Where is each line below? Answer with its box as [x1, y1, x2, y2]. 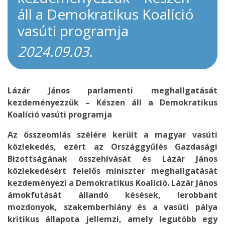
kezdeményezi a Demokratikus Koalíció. [8, 177, 171, 188]
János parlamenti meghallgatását [30, 85, 217, 96]
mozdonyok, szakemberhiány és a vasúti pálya [8, 201, 217, 212]
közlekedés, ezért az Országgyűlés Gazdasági [8, 141, 217, 152]
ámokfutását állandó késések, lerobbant [8, 189, 217, 200]
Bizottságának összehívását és [8, 153, 162, 164]
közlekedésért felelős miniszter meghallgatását [8, 165, 217, 176]
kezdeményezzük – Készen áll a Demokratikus [8, 97, 217, 108]
